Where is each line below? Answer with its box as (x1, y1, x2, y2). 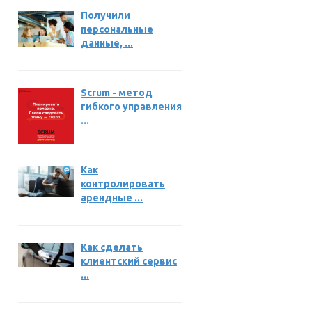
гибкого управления (81, 101, 182, 112)
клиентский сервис (81, 256, 177, 267)
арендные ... (81, 192, 143, 203)
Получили (81, 10, 130, 21)
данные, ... (81, 38, 133, 49)
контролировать (81, 178, 165, 189)
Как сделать (81, 242, 143, 253)
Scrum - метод (81, 87, 153, 98)
